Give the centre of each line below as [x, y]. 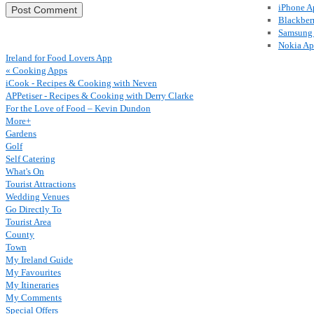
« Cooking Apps [36, 70]
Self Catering [30, 159]
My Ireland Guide [39, 260]
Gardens [21, 134]
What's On [25, 171]
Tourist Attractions [41, 184]
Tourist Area [28, 222]
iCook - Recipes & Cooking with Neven [81, 83]
